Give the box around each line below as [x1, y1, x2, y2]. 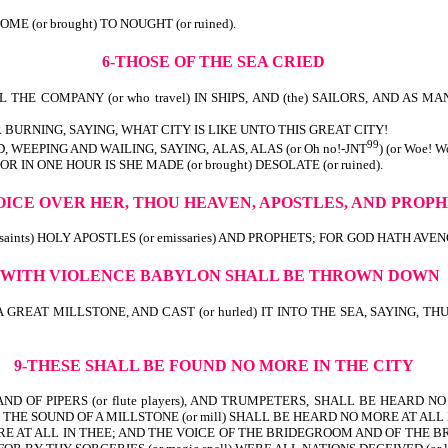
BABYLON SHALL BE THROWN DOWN [140, 267, 440, 285]
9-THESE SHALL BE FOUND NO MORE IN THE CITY [14, 356, 413, 374]
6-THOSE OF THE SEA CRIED [102, 52, 325, 70]
